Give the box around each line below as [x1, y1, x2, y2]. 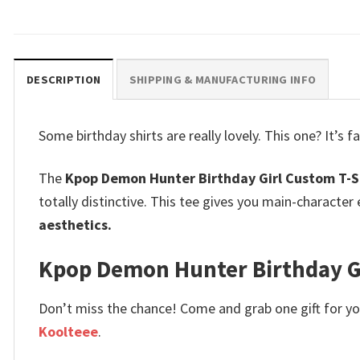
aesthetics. [39, 215, 112, 234]
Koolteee [39, 321, 98, 341]
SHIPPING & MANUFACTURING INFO [129, 72, 317, 88]
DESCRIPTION [27, 72, 101, 88]
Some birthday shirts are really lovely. [39, 126, 261, 145]
